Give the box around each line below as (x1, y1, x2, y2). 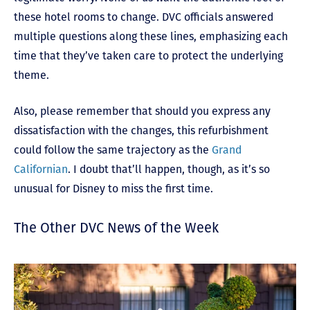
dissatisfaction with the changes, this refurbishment (14, 123, 268, 137)
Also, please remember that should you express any (14, 104, 271, 118)
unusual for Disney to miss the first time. (14, 181, 213, 195)
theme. (14, 68, 52, 82)
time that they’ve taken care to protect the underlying (14, 48, 283, 62)
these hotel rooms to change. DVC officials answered (14, 10, 273, 24)
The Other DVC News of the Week (14, 219, 222, 236)
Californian (14, 162, 68, 176)
